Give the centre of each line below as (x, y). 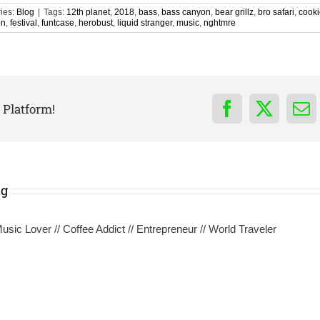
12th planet (88, 12)
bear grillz (234, 12)
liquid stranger (145, 23)
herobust (96, 23)
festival (24, 23)
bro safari (276, 12)
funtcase (58, 23)
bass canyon (186, 12)
